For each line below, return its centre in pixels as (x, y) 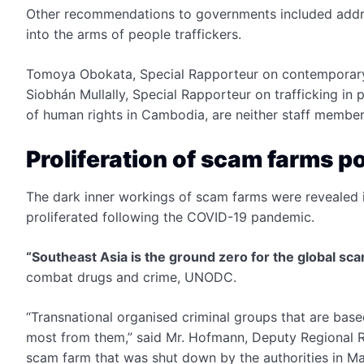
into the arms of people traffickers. (134, 34)
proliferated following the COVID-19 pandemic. (170, 217)
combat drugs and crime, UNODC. (133, 277)
